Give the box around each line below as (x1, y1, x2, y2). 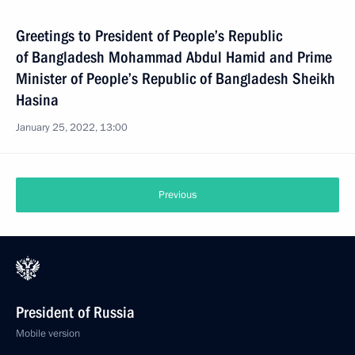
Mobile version (16, 326, 80, 341)
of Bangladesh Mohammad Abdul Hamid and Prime (16, 48, 332, 67)
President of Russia (16, 303, 135, 322)
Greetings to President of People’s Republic (16, 26, 282, 45)
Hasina (16, 90, 59, 109)
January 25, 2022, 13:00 (16, 120, 128, 135)
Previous (158, 188, 197, 202)
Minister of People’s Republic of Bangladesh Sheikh (16, 69, 335, 88)
